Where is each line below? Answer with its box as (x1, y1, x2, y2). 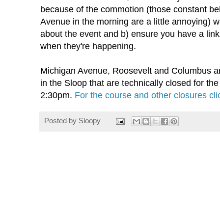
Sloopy (79, 117, 101, 125)
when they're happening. (40, 41, 136, 52)
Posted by (44, 117, 79, 125)
